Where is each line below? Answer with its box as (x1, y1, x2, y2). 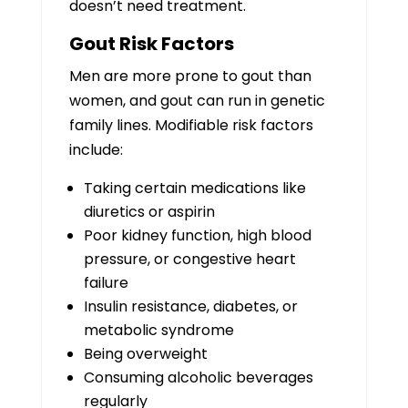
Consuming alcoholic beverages (83, 367, 313, 388)
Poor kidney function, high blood (83, 225, 311, 246)
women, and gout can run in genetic (68, 90, 325, 111)
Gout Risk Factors (68, 31, 234, 56)
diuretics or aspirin (83, 201, 215, 222)
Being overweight (83, 343, 208, 364)
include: (68, 139, 123, 160)
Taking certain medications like (83, 178, 306, 199)
